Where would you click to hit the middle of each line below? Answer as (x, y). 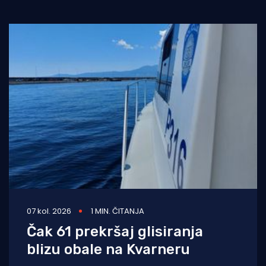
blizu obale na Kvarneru (108, 250)
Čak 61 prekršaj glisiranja (115, 232)
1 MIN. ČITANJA (118, 211)
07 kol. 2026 (49, 211)
